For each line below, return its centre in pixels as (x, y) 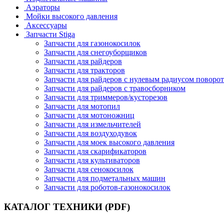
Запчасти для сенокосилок (89, 169)
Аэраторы (43, 7)
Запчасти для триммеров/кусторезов (106, 97)
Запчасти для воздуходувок (90, 133)
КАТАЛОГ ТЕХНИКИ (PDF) (67, 206)
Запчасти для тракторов (84, 70)
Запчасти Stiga (50, 34)
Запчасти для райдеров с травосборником (115, 88)
